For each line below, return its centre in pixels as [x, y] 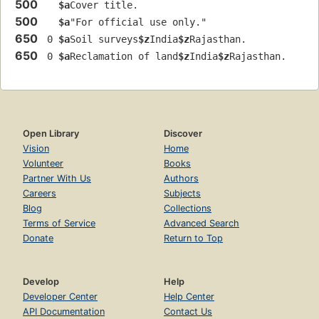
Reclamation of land [124, 57]
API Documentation [64, 312]
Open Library [51, 134]
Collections [188, 209]
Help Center [189, 297]
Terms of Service [59, 224]
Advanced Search [202, 224]
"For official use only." [138, 22]
